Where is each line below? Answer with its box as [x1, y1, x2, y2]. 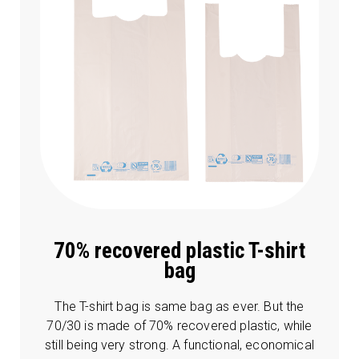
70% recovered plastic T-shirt [54, 238, 305, 264]
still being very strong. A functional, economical [45, 337, 314, 353]
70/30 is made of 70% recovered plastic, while [46, 318, 313, 334]
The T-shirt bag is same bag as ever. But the [54, 299, 305, 315]
